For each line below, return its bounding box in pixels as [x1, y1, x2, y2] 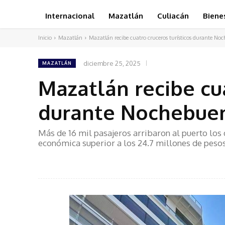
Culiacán [157, 11, 189, 21]
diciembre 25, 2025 [83, 59, 141, 67]
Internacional [45, 11, 94, 21]
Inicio [38, 34, 52, 41]
